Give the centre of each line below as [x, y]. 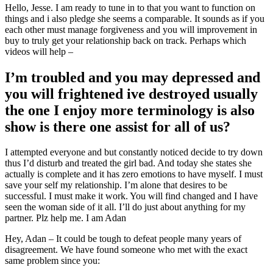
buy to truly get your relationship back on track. [96, 40]
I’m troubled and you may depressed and [133, 77]
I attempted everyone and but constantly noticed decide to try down [134, 152]
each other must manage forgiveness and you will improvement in [131, 29]
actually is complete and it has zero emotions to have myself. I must [134, 174]
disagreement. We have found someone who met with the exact [126, 250]
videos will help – [39, 51]
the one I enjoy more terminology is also [130, 110]
